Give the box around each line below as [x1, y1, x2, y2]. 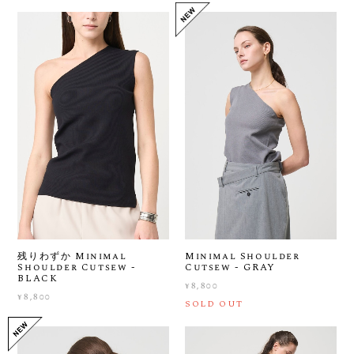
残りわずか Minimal [17, 248, 127, 264]
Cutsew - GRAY [185, 259, 276, 275]
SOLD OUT [185, 296, 243, 311]
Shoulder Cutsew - [17, 259, 137, 275]
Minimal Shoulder [185, 248, 300, 264]
